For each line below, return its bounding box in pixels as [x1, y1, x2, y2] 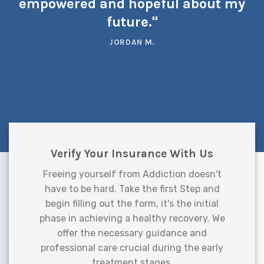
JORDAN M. [108, 37, 156, 47]
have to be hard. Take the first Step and [44, 183, 220, 195]
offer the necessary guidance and [57, 227, 207, 239]
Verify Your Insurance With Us [51, 147, 213, 161]
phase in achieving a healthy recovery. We [39, 213, 225, 225]
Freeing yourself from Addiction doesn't [42, 169, 222, 180]
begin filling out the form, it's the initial [45, 198, 219, 210]
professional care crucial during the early [41, 242, 223, 254]
